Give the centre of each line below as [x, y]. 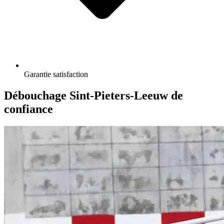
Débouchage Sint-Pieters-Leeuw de [93, 95]
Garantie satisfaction [56, 74]
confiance [28, 109]
